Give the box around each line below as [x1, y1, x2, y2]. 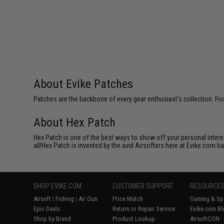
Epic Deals [33, 205, 60, 212]
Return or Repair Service [112, 205, 175, 212]
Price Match [112, 195, 143, 202]
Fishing [55, 195, 74, 202]
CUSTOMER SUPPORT [112, 182, 173, 190]
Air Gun [78, 195, 98, 202]
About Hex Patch [33, 115, 116, 129]
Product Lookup [112, 215, 155, 222]
